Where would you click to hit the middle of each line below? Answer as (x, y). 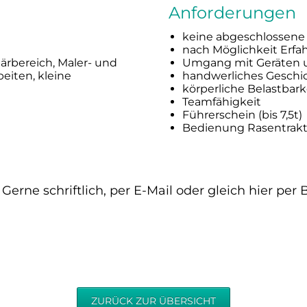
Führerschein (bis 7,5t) (242, 114)
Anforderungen (232, 12)
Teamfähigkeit (222, 101)
